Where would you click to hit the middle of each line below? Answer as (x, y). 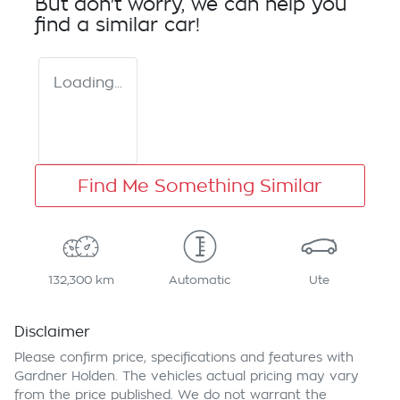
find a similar (100, 26)
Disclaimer (52, 333)
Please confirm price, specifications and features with (184, 358)
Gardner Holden (65, 376)
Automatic (200, 280)
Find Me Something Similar (200, 186)
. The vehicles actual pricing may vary (237, 376)
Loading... (88, 83)
